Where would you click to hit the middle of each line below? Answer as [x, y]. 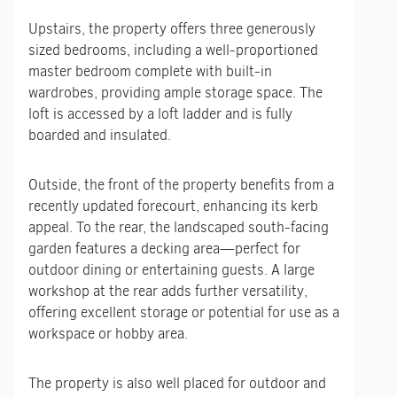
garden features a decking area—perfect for [164, 249]
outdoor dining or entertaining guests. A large [171, 270]
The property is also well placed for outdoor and [177, 383]
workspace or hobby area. [108, 334]
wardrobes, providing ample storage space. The [175, 93]
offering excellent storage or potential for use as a [184, 312]
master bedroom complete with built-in [150, 71]
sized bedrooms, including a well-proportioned [173, 50]
